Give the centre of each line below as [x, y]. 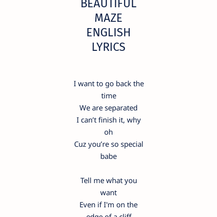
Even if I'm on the [108, 205]
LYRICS [108, 47]
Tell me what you [108, 180]
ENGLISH [108, 32]
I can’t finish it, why [108, 120]
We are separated [108, 108]
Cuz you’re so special [108, 144]
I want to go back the [108, 84]
